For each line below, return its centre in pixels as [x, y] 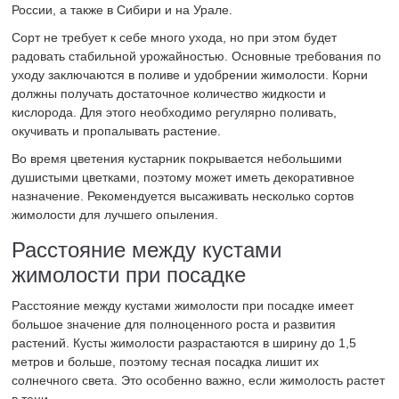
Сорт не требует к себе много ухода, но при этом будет [175, 38]
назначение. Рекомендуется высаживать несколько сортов [183, 196]
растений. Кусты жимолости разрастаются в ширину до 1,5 [184, 343]
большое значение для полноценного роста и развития [174, 325]
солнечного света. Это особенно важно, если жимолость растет [199, 381]
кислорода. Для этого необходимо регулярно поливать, [175, 113]
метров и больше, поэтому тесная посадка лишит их [166, 362]
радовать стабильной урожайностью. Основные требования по [197, 57]
